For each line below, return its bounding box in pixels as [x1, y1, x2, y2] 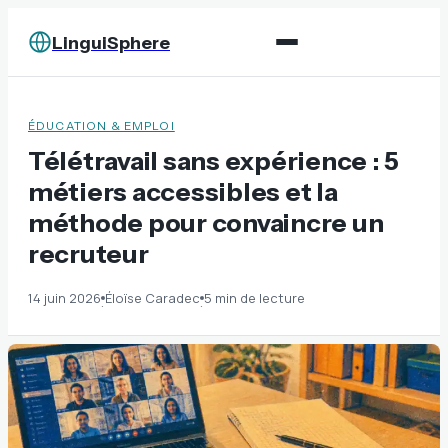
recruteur [28, 238, 149, 269]
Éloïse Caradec [105, 289, 200, 307]
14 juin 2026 [28, 289, 101, 307]
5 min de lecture [204, 289, 305, 307]
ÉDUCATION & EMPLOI [28, 119, 175, 133]
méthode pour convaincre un [28, 207, 384, 238]
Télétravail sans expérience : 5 [28, 145, 400, 176]
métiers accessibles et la [28, 176, 338, 207]
